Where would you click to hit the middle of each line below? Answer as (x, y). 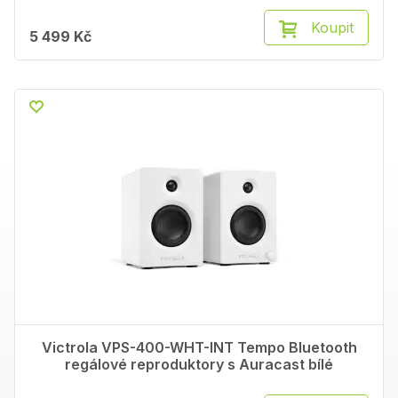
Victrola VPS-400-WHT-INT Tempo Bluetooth (199, 348)
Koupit (332, 28)
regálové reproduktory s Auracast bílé (199, 365)
